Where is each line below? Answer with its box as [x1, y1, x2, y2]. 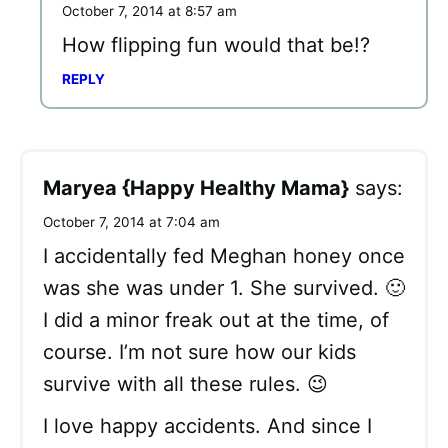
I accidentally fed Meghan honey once [43, 243, 405, 268]
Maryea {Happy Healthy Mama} [43, 175, 349, 200]
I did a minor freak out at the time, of [43, 307, 389, 332]
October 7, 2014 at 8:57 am [62, 2, 237, 19]
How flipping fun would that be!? [62, 32, 370, 57]
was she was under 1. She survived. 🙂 [43, 275, 405, 300]
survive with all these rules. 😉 [43, 371, 328, 396]
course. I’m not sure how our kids [43, 339, 356, 364]
